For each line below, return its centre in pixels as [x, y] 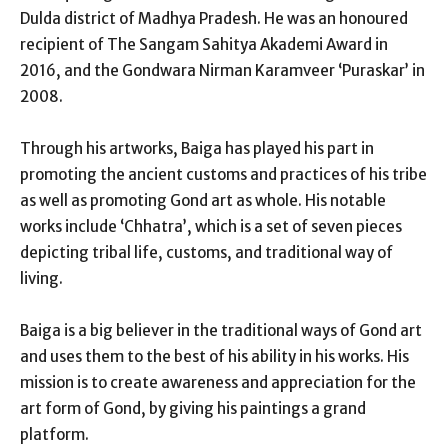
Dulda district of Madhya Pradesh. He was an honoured [214, 18]
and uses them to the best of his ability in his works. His [214, 356]
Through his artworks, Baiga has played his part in [197, 148]
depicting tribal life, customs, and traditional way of [206, 252]
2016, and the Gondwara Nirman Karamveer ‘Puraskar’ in [222, 70]
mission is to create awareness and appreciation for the [218, 382]
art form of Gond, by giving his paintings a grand [193, 408]
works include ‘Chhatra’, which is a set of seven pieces [211, 226]
